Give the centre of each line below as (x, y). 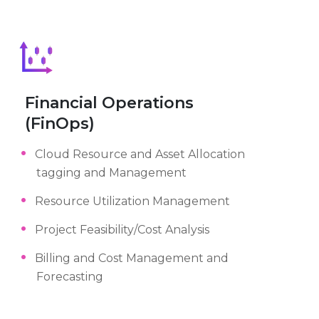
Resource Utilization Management (132, 201)
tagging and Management (111, 173)
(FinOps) (60, 124)
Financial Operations (109, 103)
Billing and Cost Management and (131, 258)
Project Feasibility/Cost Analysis (122, 230)
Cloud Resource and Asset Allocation (140, 154)
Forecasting (70, 277)
